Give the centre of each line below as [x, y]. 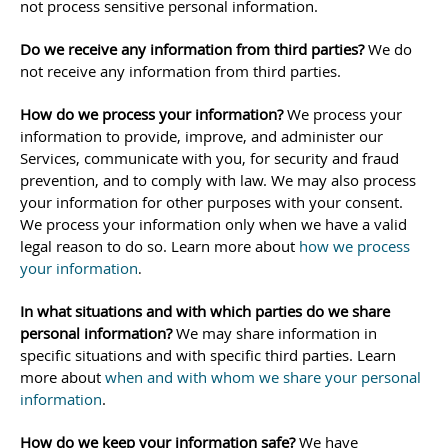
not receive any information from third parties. [180, 71]
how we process [354, 246]
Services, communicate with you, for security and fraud [209, 158]
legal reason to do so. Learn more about [159, 246]
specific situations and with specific [142, 355]
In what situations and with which [137, 311]
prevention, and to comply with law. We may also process [218, 180]
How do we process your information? [151, 114]
